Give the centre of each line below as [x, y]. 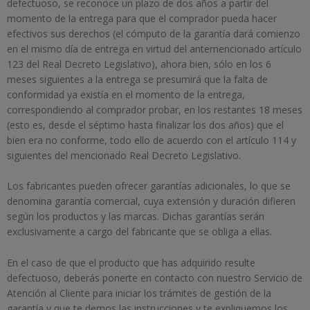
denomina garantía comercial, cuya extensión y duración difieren [151, 201]
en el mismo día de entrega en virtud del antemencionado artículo [154, 48]
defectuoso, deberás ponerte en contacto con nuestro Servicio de [155, 277]
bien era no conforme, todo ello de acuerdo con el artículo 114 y [152, 140]
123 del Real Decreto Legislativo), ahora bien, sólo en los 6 [139, 64]
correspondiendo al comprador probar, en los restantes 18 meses [155, 109]
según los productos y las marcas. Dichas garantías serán [136, 217]
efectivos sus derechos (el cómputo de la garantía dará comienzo [154, 33]
